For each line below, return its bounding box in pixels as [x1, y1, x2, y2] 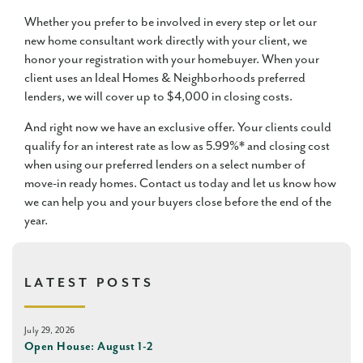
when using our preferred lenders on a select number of [24, 157, 305, 173]
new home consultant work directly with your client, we [24, 33, 307, 49]
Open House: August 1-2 [24, 340, 154, 354]
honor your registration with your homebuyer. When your [24, 52, 319, 68]
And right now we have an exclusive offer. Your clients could [24, 120, 331, 136]
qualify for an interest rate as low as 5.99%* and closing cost [24, 139, 330, 155]
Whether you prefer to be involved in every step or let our [24, 15, 317, 31]
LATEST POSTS [24, 275, 155, 292]
